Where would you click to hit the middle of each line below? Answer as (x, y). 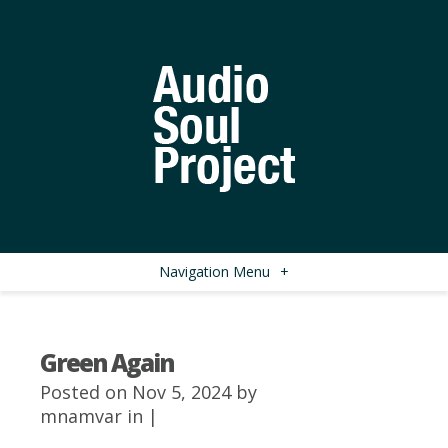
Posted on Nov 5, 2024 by (148, 392)
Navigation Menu (214, 271)
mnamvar (81, 416)
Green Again (107, 362)
